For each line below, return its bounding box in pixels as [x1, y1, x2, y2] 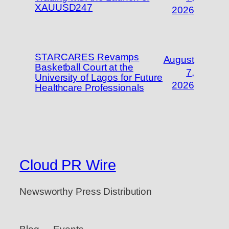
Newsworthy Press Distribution [19, 186, 152, 197]
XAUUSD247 [35, 2, 93, 13]
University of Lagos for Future [35, 72, 163, 83]
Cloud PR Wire [19, 156, 116, 173]
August [163, 54, 194, 65]
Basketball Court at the [35, 61, 133, 73]
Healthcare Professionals [35, 82, 144, 93]
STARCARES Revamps [35, 51, 140, 62]
